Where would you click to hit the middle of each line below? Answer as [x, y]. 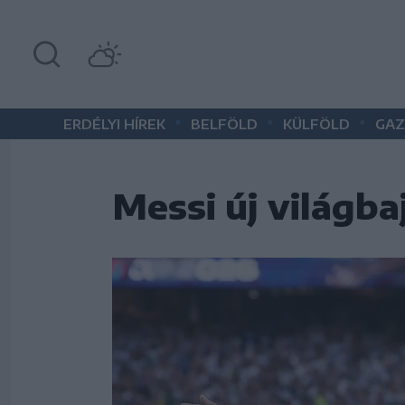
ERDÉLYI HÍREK [114, 124]
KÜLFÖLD [316, 124]
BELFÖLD [224, 124]
